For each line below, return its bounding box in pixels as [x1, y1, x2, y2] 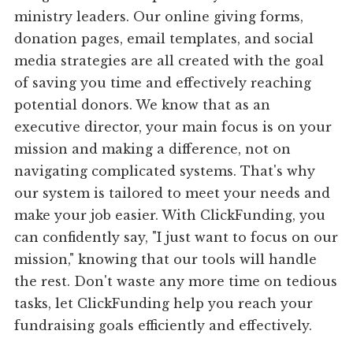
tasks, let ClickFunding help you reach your [14, 295, 314, 312]
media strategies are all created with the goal [14, 53, 325, 69]
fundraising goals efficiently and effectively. [14, 318, 313, 334]
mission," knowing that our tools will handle [14, 251, 318, 268]
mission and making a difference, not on [14, 141, 292, 158]
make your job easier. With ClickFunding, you [14, 207, 326, 224]
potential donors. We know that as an [14, 97, 271, 113]
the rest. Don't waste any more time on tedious [14, 273, 338, 290]
